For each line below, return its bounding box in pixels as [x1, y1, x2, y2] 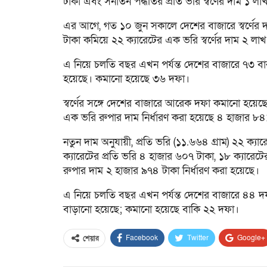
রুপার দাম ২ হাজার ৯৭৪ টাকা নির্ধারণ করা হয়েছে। [63, 164, 259, 178]
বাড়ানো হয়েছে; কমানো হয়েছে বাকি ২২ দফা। [63, 203, 239, 216]
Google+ [237, 233, 265, 243]
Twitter [187, 233, 209, 243]
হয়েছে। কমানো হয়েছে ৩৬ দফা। [63, 72, 190, 86]
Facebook [126, 233, 158, 243]
